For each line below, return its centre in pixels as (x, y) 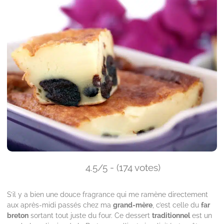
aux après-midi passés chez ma (60, 205)
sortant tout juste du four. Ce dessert (90, 215)
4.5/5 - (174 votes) (123, 167)
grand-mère (133, 205)
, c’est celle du (177, 205)
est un (201, 215)
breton (18, 215)
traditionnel (171, 215)
